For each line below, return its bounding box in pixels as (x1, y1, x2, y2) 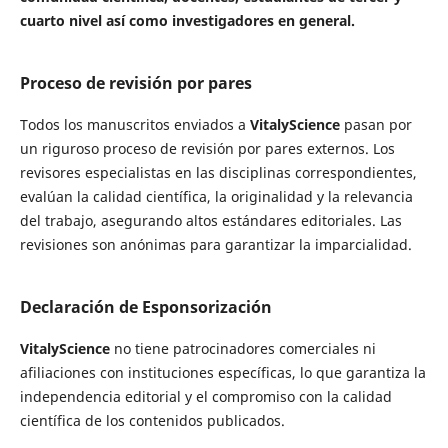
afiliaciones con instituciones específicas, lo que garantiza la (19, 362, 426, 382)
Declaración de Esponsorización (19, 295, 272, 318)
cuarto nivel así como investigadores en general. (19, 10, 355, 30)
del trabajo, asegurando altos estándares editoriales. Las (19, 210, 402, 230)
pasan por (339, 114, 412, 134)
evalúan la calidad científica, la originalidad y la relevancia (19, 186, 413, 206)
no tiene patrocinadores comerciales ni (109, 338, 376, 358)
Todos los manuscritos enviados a (19, 114, 250, 134)
